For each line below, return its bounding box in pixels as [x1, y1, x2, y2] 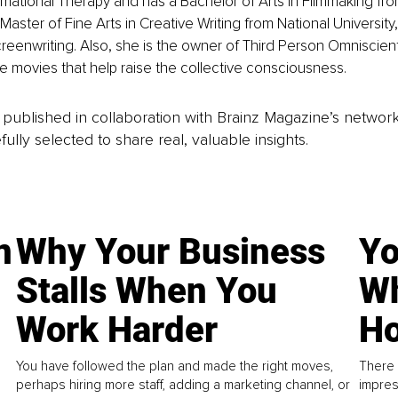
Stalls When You [16, 270, 278, 313]
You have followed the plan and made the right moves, [16, 357, 334, 374]
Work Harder [16, 309, 219, 352]
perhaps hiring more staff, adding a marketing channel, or [16, 376, 351, 393]
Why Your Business [16, 231, 326, 274]
